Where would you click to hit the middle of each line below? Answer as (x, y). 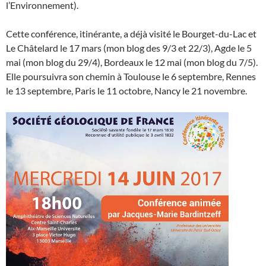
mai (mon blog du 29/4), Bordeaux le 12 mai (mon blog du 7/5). (132, 62)
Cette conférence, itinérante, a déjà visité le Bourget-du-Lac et (131, 34)
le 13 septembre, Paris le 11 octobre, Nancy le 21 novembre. (126, 91)
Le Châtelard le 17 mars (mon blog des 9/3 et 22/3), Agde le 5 (129, 48)
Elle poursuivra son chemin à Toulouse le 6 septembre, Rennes (131, 76)
